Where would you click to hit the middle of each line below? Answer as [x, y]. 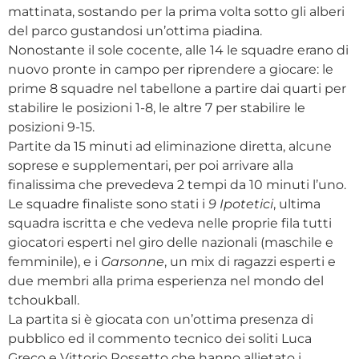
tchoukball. [44, 300]
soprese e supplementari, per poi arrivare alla [151, 165]
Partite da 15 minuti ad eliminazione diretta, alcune [170, 146]
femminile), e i [54, 262]
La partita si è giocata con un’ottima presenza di [161, 319]
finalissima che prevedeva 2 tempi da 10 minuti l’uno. [177, 185]
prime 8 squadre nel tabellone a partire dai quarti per [177, 89]
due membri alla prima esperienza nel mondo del [166, 281]
